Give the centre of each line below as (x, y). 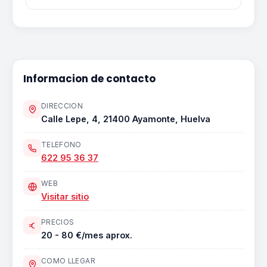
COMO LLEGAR (68, 261)
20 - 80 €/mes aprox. (87, 235)
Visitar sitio (65, 196)
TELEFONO (61, 145)
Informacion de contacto (89, 79)
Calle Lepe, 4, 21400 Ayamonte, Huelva (126, 119)
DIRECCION (62, 106)
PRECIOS (58, 222)
